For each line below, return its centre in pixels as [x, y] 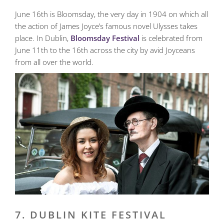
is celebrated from [171, 38]
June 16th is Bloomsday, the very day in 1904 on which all [111, 14]
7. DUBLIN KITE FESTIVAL [91, 214]
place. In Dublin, [43, 38]
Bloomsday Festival [105, 38]
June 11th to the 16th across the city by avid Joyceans [105, 50]
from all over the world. [54, 62]
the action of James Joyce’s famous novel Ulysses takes [106, 26]
